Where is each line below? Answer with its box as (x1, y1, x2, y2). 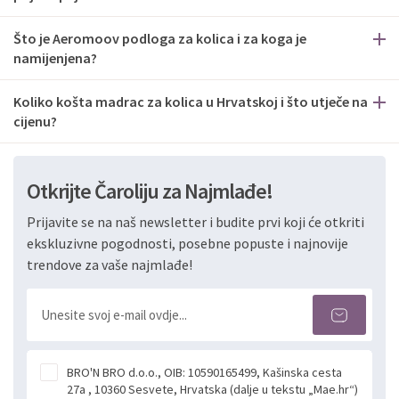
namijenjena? (13, 49, 97, 67)
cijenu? (13, 112, 57, 130)
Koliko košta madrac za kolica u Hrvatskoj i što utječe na (13, 93, 368, 110)
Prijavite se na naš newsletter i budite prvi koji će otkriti (27, 213, 364, 231)
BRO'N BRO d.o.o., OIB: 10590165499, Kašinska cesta (67, 364, 342, 380)
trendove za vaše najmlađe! (27, 256, 192, 273)
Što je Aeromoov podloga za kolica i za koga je (13, 29, 306, 47)
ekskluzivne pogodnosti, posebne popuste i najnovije (27, 234, 348, 252)
